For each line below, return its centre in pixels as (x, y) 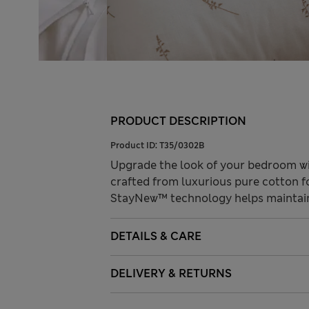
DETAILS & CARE (156, 237)
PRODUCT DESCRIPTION (178, 121)
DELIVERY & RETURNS (171, 274)
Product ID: (135, 146)
